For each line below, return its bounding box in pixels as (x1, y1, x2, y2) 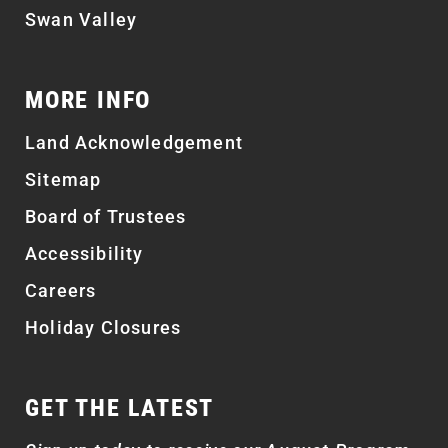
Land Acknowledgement (25, 131, 243, 153)
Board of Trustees (25, 205, 187, 227)
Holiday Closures (25, 316, 182, 338)
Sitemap (25, 168, 102, 190)
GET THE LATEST (25, 393, 215, 422)
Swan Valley (25, 8, 138, 30)
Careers (25, 279, 97, 301)
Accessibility (25, 242, 144, 264)
